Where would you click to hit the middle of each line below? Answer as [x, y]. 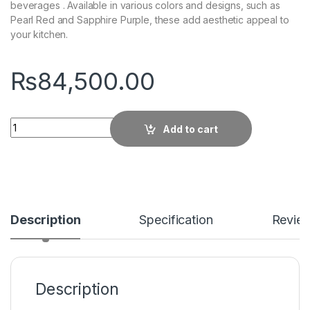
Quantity [31, 122]
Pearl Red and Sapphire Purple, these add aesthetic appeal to [150, 20]
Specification [176, 219]
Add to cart [191, 129]
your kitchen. [39, 35]
